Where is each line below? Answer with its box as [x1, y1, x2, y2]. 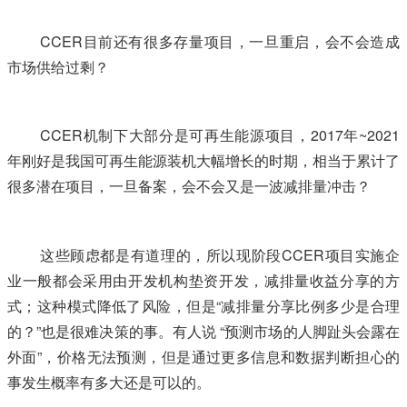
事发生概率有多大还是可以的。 [7, 372, 211, 392]
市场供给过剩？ [7, 56, 109, 77]
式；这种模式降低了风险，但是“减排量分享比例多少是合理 [7, 295, 400, 316]
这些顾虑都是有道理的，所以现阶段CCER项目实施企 [40, 244, 400, 265]
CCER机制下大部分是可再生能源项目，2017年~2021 [40, 124, 400, 145]
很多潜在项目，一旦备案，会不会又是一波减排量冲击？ [7, 175, 371, 196]
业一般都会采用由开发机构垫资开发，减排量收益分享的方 [7, 270, 400, 291]
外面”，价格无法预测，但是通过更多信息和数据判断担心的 [7, 346, 400, 367]
